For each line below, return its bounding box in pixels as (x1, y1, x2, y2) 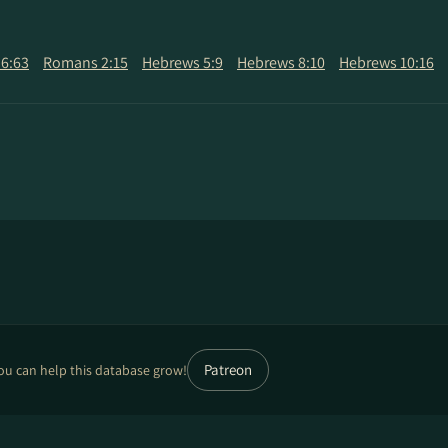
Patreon (204, 360, 253, 379)
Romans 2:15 (43, 52, 128, 73)
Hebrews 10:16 (339, 52, 434, 73)
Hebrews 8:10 (237, 52, 325, 73)
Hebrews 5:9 (142, 52, 223, 73)
